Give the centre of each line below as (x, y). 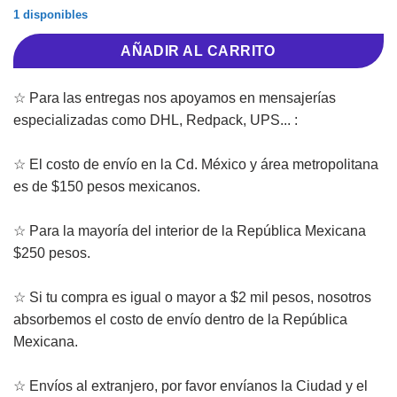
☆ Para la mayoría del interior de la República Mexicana (190, 230)
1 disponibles (51, 15)
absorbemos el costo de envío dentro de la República (180, 319)
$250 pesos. (52, 253)
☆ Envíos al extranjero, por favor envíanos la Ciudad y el (191, 385)
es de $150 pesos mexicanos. (107, 186)
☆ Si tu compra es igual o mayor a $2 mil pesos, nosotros (192, 297)
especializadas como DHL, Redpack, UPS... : (156, 120)
